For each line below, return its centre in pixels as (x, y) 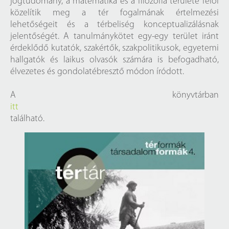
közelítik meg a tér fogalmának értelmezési (114, 13)
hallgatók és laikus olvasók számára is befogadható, (114, 60)
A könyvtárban (114, 95)
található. (27, 119)
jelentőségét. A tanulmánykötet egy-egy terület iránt (114, 37)
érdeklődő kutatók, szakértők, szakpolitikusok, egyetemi (114, 48)
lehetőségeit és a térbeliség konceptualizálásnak (114, 25)
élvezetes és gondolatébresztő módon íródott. (97, 72)
